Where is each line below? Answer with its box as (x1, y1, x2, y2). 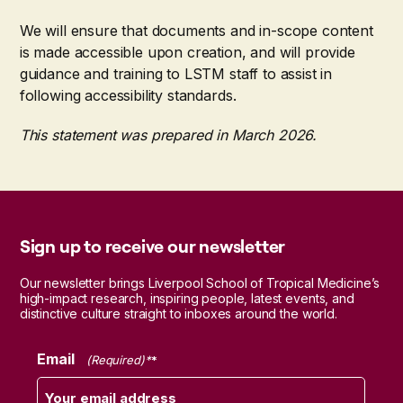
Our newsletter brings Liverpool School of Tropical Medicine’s (19, 274, 381, 291)
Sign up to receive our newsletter (19, 234, 286, 257)
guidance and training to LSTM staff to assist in (19, 64, 333, 83)
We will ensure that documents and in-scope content (19, 21, 373, 40)
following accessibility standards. (19, 85, 237, 104)
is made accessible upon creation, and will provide (19, 42, 355, 61)
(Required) (85, 352, 145, 367)
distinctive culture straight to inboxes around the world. (19, 305, 337, 321)
